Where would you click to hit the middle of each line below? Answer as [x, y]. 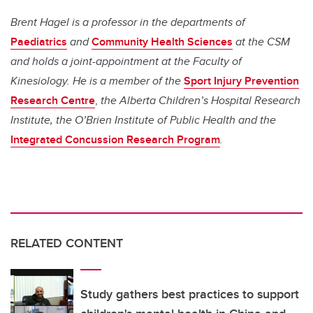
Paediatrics [39, 41]
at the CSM [261, 41]
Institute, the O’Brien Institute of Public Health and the [143, 119]
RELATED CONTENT [67, 243]
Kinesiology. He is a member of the [97, 80]
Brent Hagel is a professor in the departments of [128, 22]
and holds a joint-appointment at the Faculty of [126, 61]
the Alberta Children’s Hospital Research [199, 100]
